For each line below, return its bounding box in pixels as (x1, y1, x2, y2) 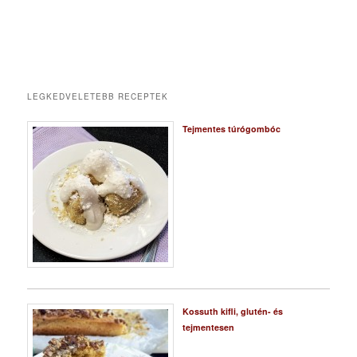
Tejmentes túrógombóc (182, 123, 280, 135)
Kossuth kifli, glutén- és (182, 305, 283, 318)
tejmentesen (182, 321, 234, 334)
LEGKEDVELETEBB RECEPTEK (27, 91, 169, 103)
